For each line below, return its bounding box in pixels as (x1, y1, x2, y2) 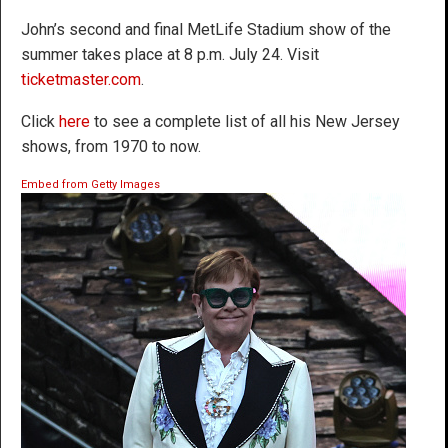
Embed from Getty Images (21, 177, 160, 191)
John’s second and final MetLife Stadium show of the (21, 19, 391, 39)
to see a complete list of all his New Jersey (90, 111, 400, 131)
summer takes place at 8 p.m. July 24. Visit (21, 44, 319, 64)
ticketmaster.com (21, 69, 141, 89)
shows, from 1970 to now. (21, 136, 201, 156)
